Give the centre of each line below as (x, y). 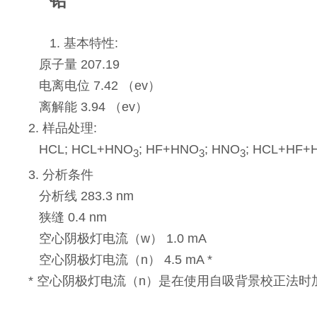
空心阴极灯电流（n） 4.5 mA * (121, 259)
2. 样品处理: (63, 128)
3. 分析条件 (61, 174)
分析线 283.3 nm (81, 196)
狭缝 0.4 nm (68, 217)
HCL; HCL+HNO (81, 149)
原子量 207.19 (74, 64)
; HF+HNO (169, 149)
